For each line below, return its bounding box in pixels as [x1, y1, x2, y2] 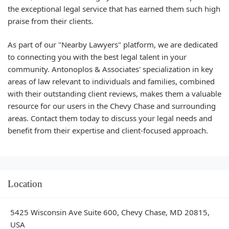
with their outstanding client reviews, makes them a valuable [8, 88, 221, 99]
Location [8, 178, 42, 189]
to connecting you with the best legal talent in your [8, 52, 187, 62]
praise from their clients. [8, 15, 94, 26]
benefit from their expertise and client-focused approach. [8, 125, 208, 135]
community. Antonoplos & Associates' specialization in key [8, 64, 213, 74]
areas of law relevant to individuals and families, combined [8, 76, 215, 86]
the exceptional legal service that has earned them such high [8, 3, 220, 14]
